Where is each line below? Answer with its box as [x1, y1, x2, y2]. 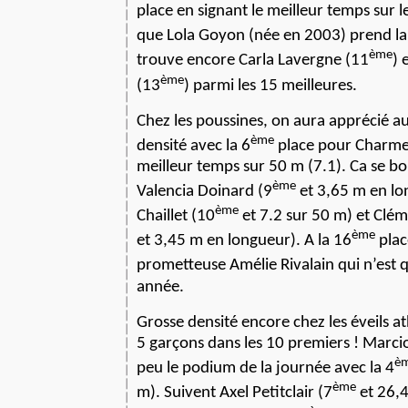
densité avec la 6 [137, 137, 250, 155]
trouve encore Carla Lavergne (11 [137, 52, 369, 70]
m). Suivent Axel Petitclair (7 [137, 383, 332, 402]
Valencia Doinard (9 [137, 183, 272, 201]
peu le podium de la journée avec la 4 [137, 359, 394, 377]
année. [137, 278, 184, 296]
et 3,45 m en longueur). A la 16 [137, 232, 352, 250]
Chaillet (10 [137, 208, 215, 226]
